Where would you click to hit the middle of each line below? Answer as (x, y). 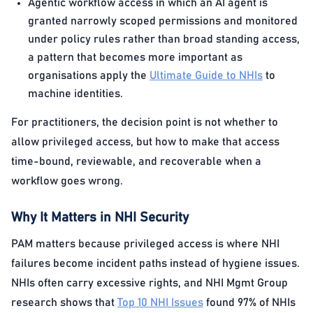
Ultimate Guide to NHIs (206, 75)
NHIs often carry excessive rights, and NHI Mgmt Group (150, 283)
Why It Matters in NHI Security (100, 218)
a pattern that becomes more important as (135, 57)
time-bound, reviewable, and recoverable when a (136, 161)
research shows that (64, 303)
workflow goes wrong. (67, 181)
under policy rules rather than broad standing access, (164, 39)
